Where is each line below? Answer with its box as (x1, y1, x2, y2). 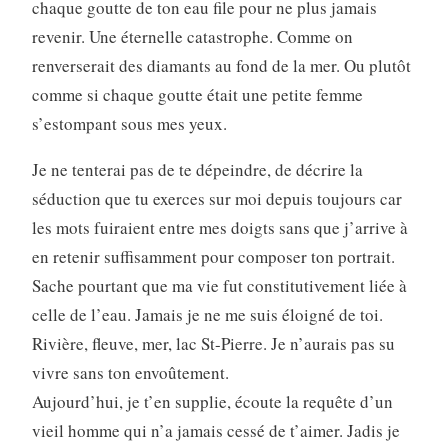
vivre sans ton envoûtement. (31, 361, 229, 385)
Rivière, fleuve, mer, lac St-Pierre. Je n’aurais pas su (31, 332, 395, 356)
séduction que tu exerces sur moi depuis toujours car (31, 187, 402, 211)
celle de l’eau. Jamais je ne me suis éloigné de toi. (31, 303, 383, 327)
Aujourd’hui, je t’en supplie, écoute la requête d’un (31, 390, 393, 414)
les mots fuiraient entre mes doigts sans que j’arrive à (31, 216, 408, 240)
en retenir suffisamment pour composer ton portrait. (31, 245, 395, 269)
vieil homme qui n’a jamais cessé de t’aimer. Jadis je (31, 419, 400, 443)
